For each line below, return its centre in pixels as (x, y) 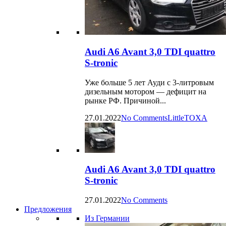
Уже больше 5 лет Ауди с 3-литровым (149, 82)
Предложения (48, 209)
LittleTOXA (187, 118)
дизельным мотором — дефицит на (146, 91)
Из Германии (107, 218)
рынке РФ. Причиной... (125, 100)
